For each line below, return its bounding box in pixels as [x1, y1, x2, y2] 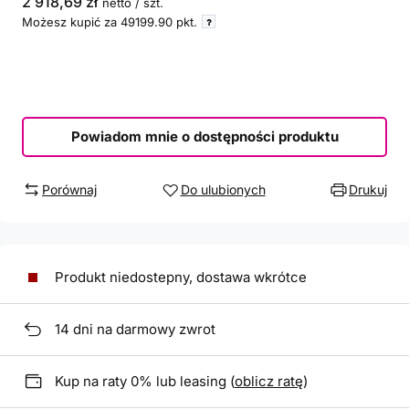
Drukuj [349, 182, 387, 197]
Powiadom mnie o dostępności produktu [70, 128, 339, 145]
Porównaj [42, 182, 97, 197]
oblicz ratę [235, 372, 303, 390]
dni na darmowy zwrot [69, 320, 215, 338]
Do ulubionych [180, 182, 266, 197]
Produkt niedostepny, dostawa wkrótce [55, 268, 307, 286]
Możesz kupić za [22, 15, 121, 29]
